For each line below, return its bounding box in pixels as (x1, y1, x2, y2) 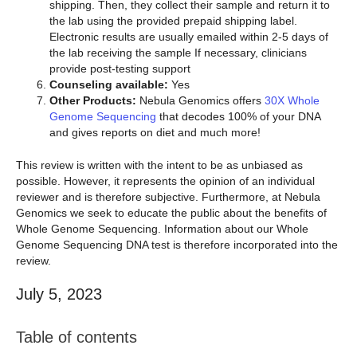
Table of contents (16, 328, 137, 347)
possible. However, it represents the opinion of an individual (16, 174, 315, 187)
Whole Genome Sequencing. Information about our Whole (16, 222, 308, 235)
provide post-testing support (49, 61, 194, 75)
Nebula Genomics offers (136, 93, 265, 107)
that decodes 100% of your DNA (156, 109, 320, 123)
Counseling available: (49, 77, 171, 91)
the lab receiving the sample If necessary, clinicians (49, 45, 307, 59)
